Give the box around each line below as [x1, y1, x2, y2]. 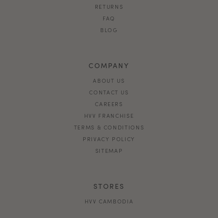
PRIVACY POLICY [82, 134, 136, 143]
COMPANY [88, 60, 130, 70]
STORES [93, 181, 125, 191]
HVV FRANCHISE [84, 111, 134, 119]
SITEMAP [95, 146, 123, 154]
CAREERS [95, 99, 123, 108]
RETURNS [94, 2, 124, 10]
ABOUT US [93, 76, 125, 84]
